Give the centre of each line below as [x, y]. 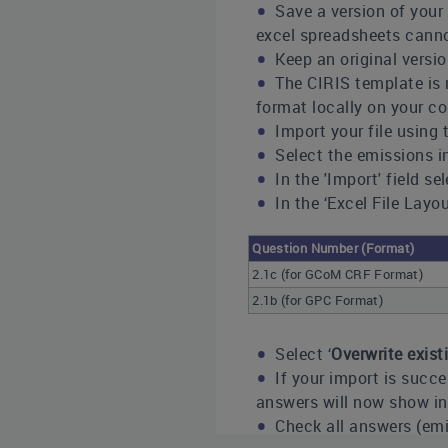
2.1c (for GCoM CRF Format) [338, 274]
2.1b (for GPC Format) [318, 300]
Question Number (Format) [333, 248]
